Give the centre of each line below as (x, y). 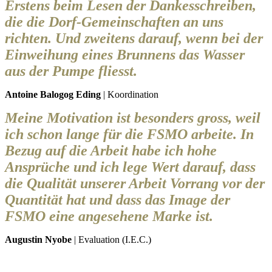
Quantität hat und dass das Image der (117, 199)
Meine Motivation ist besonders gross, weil (133, 117)
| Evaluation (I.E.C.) (111, 239)
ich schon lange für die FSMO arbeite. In (129, 134)
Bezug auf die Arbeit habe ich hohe (111, 150)
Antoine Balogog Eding (53, 94)
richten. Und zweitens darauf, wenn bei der (134, 38)
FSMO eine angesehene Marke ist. (109, 216)
